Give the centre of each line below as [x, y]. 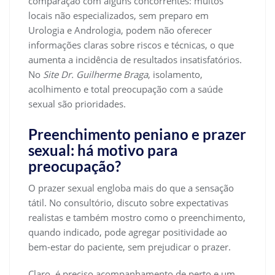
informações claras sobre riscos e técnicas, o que [131, 45]
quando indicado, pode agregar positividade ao [128, 232]
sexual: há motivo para [103, 150]
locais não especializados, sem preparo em [118, 15]
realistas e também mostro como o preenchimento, [137, 217]
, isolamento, [175, 74]
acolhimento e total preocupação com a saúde [126, 89]
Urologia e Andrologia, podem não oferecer [120, 30]
